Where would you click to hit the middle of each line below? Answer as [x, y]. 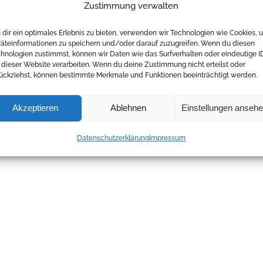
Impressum [168, 138]
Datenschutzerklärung [113, 138]
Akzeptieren [36, 108]
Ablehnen [129, 108]
